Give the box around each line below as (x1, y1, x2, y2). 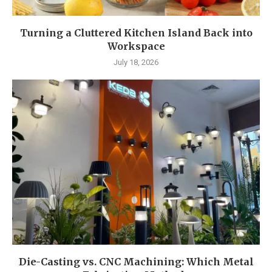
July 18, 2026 (114, 58, 158, 67)
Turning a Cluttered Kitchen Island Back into (19, 27, 253, 39)
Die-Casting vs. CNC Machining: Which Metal (18, 256, 254, 268)
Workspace (107, 40, 165, 53)
